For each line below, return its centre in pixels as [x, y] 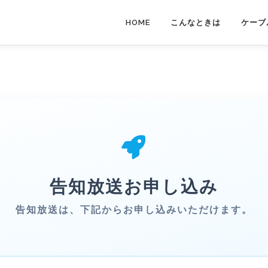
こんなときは [196, 22]
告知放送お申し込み [134, 187]
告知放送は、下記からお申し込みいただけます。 [134, 209]
